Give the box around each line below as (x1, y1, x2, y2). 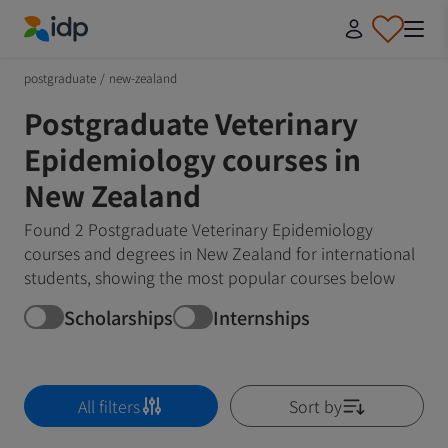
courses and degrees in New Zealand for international (24, 241, 415, 265)
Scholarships (64, 303, 173, 330)
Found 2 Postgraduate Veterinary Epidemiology (24, 217, 373, 241)
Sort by (288, 394, 342, 418)
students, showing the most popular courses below (24, 265, 395, 289)
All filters (78, 394, 140, 418)
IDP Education (23, 41, 126, 66)
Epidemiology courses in (24, 139, 361, 179)
